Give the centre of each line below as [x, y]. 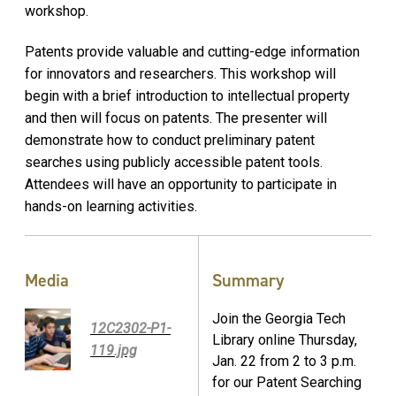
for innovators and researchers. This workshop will [180, 73]
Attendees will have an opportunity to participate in [181, 184]
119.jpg [114, 351]
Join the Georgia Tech [279, 319]
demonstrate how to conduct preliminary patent [170, 140]
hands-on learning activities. [111, 206]
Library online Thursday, [285, 340]
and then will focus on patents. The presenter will [176, 118]
